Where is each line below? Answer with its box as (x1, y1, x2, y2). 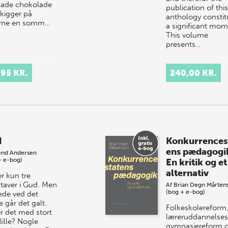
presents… (165, 39, 201, 49)
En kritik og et (165, 156, 227, 168)
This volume (165, 30, 208, 40)
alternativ (165, 167, 209, 179)
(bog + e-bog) (165, 188, 205, 195)
